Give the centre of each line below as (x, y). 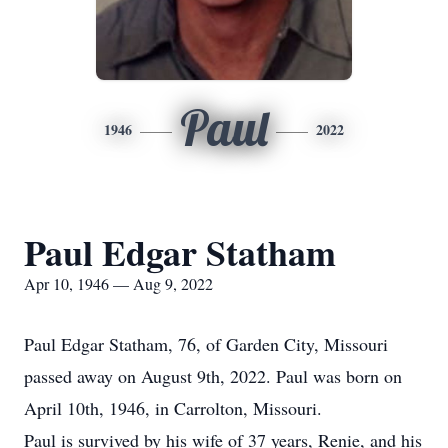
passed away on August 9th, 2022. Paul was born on (213, 376)
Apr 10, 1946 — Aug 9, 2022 (118, 283)
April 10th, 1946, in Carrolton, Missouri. (173, 408)
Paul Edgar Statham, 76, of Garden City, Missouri (206, 344)
